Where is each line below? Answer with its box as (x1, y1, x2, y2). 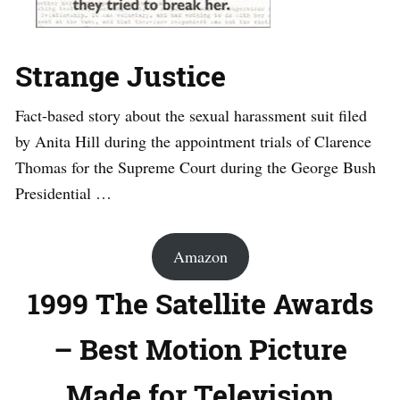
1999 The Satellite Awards (27, 284, 373, 323)
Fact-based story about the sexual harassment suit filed (15, 104, 367, 127)
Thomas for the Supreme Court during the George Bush (15, 156, 376, 179)
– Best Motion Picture (53, 329, 347, 369)
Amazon (172, 246, 228, 268)
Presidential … (15, 182, 112, 204)
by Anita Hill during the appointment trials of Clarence (15, 130, 371, 153)
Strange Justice (15, 56, 226, 96)
